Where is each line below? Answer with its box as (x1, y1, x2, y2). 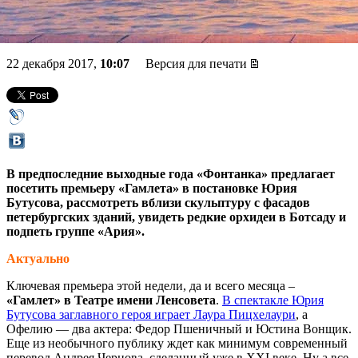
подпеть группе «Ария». (6, 224, 145, 238)
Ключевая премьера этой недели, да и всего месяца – (6, 278, 295, 292)
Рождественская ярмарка (6, 10, 297, 39)
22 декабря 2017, (6, 56, 100, 70)
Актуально (6, 251, 70, 265)
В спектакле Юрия (222, 292, 324, 307)
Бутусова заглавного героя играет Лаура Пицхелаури (6, 307, 296, 321)
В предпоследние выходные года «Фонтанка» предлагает (6, 166, 335, 181)
